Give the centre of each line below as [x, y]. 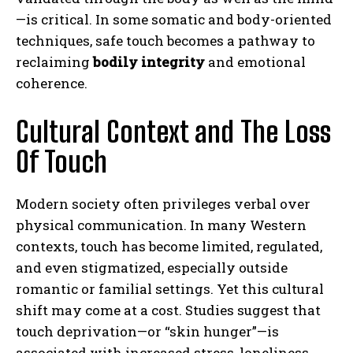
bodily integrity [149, 61]
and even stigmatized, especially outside [152, 267]
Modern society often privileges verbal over [163, 203]
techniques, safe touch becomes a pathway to [165, 40]
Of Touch [61, 162]
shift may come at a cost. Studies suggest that [168, 310]
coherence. [52, 83]
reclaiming [54, 61]
